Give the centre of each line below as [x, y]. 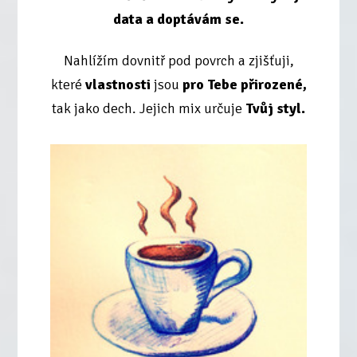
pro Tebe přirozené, [244, 85]
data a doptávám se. [178, 20]
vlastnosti [118, 85]
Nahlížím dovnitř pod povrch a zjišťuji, [178, 61]
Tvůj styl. [274, 109]
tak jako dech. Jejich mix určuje [147, 109]
